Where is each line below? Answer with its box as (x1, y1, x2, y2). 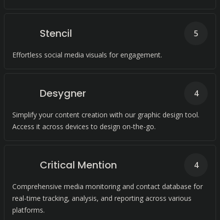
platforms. (12, 205, 45, 215)
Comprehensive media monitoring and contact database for (12, 182, 203, 191)
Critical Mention (40, 158, 117, 172)
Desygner (40, 86, 86, 100)
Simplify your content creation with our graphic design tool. (12, 110, 199, 119)
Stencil (40, 27, 72, 40)
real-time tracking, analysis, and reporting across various (12, 193, 192, 203)
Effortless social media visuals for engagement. (12, 50, 162, 59)
